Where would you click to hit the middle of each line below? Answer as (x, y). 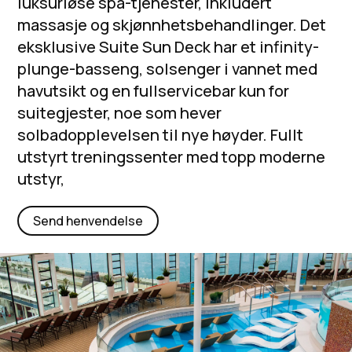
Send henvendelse (88, 220)
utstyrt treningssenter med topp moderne (172, 156)
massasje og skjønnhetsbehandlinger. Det (172, 24)
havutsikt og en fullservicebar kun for (154, 90)
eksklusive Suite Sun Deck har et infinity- (169, 46)
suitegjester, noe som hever (120, 112)
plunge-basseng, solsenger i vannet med (168, 68)
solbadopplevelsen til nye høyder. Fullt (161, 134)
